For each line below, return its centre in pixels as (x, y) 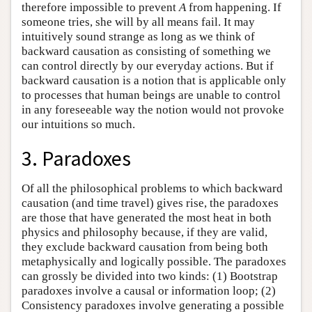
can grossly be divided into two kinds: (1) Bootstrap (150, 276)
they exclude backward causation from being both (145, 247)
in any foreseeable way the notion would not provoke (153, 110)
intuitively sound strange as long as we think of (138, 37)
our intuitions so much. (78, 124)
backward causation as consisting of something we (146, 51)
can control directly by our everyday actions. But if (148, 66)
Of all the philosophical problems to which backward (152, 188)
